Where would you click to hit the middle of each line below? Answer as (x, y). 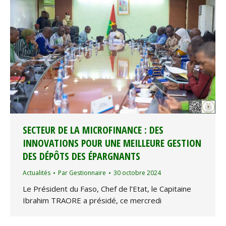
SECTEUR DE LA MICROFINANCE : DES (93, 130)
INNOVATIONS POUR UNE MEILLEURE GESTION (112, 143)
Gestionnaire (88, 173)
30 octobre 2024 (137, 173)
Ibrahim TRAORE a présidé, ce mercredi (92, 201)
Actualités (37, 173)
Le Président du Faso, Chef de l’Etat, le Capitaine (107, 189)
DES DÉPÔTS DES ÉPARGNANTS (81, 156)
